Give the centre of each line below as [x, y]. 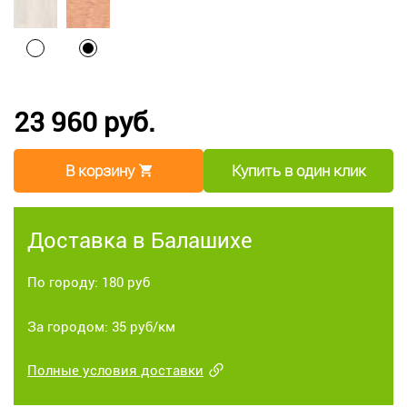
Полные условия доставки [115, 370]
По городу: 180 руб [89, 282]
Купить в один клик [298, 170]
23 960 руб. [84, 122]
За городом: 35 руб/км [101, 327]
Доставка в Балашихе [140, 240]
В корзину [100, 170]
